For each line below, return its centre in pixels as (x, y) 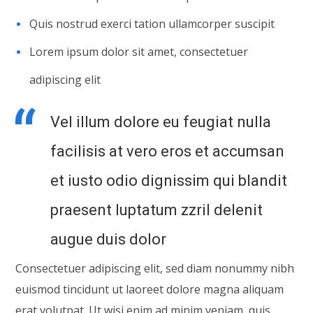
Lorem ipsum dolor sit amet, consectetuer (139, 52)
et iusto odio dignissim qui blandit (169, 181)
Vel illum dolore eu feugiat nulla (161, 122)
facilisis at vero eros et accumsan (168, 151)
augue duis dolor (109, 239)
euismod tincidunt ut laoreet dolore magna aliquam (150, 289)
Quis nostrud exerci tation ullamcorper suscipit (152, 24)
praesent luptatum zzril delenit (157, 210)
